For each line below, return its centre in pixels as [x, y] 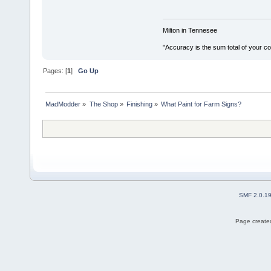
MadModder [63, 104]
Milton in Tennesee [190, 30]
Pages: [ [55, 70]
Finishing [139, 104]
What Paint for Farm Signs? [201, 104]
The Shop [103, 104]
